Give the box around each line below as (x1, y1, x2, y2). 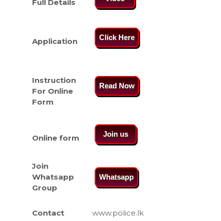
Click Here (99, 33, 135, 41)
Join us (99, 130, 132, 138)
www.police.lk (92, 208, 144, 218)
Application (32, 37, 77, 46)
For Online (32, 86, 73, 96)
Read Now (99, 81, 135, 90)
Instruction (32, 75, 76, 85)
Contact (32, 208, 64, 218)
